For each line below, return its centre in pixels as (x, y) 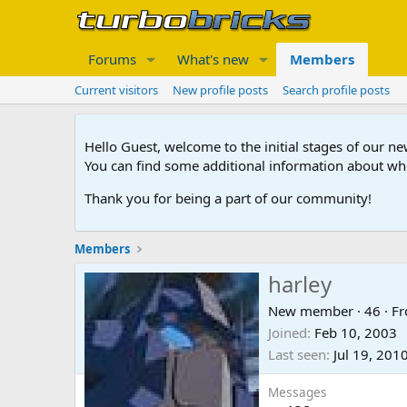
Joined (288, 333)
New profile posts (220, 90)
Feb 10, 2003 (356, 333)
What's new (213, 59)
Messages (298, 392)
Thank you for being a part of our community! (228, 198)
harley (300, 284)
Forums (112, 59)
